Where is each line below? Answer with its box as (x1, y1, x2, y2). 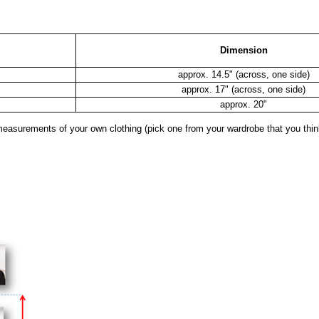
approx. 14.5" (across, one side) (177, 68, 310, 80)
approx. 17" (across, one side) (182, 83, 305, 95)
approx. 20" (220, 98, 267, 110)
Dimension (219, 44, 268, 56)
